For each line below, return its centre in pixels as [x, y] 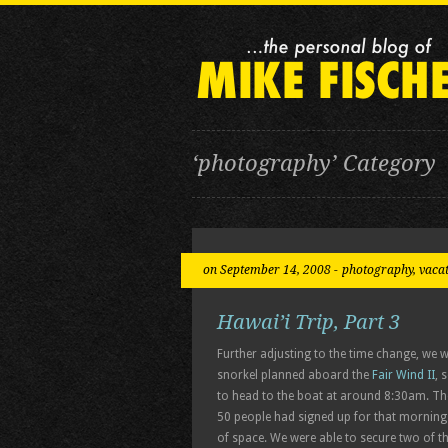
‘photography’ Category [314, 163]
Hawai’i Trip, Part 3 [308, 322]
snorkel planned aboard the [294, 375]
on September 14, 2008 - [270, 270]
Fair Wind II [403, 375]
